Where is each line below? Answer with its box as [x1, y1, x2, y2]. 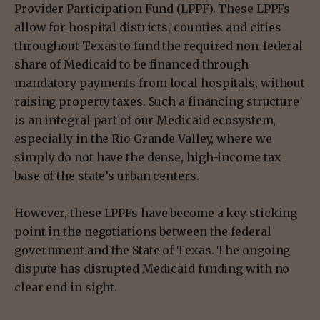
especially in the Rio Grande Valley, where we [14, 131, 272, 146]
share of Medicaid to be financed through [14, 56, 249, 71]
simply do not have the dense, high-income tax [14, 149, 281, 164]
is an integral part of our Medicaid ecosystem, [14, 112, 276, 127]
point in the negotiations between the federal [14, 224, 271, 239]
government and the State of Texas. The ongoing [14, 242, 291, 257]
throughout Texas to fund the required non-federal [14, 38, 304, 53]
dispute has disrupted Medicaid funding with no [14, 261, 290, 276]
